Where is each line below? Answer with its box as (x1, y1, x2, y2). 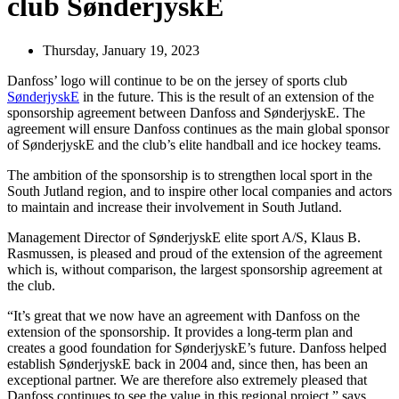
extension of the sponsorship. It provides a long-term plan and (7, 323, 353, 339)
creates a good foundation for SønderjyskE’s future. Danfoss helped (7, 339, 387, 355)
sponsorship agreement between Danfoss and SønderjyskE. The (7, 104, 365, 120)
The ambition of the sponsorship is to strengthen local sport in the (7, 167, 372, 183)
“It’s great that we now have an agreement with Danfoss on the (7, 307, 360, 323)
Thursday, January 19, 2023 (43, 42, 199, 58)
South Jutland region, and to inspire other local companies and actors (7, 183, 392, 199)
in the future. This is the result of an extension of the (79, 88, 374, 104)
